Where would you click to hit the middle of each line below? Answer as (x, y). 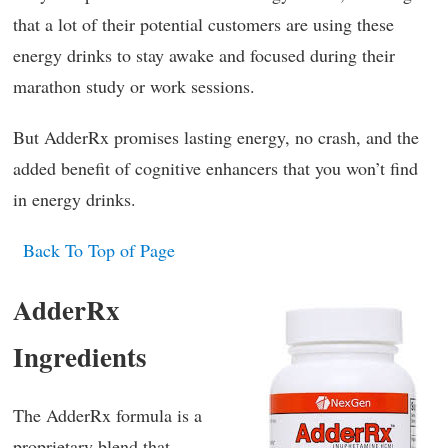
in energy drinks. (74, 198)
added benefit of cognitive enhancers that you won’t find (215, 167)
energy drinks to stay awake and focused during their (204, 54)
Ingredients (80, 356)
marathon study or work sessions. (134, 85)
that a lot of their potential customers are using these (203, 23)
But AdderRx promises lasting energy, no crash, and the (216, 136)
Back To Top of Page (99, 249)
